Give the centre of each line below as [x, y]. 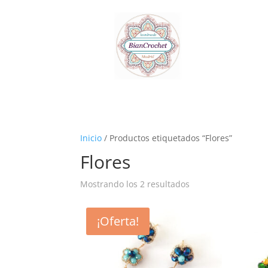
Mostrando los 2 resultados [135, 184]
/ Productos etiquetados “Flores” [167, 138]
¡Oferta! [118, 221]
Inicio [91, 138]
